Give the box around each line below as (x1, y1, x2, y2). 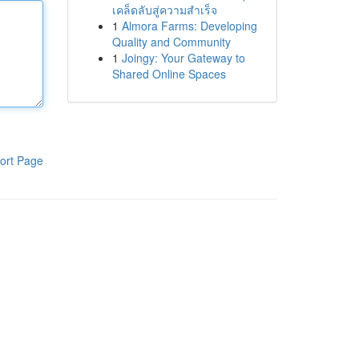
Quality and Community (111, 34, 231, 50)
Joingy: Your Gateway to (121, 50, 245, 66)
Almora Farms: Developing (121, 18, 257, 34)
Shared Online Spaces (111, 66, 226, 82)
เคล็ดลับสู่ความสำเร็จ (111, 2, 217, 18)
